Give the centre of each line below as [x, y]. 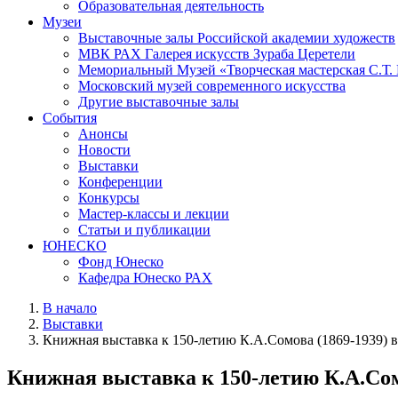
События [70, 117]
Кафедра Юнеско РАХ [145, 277]
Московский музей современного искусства [212, 85]
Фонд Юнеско [121, 261]
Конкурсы [109, 197]
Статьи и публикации [144, 229]
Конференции [120, 181]
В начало [70, 307]
